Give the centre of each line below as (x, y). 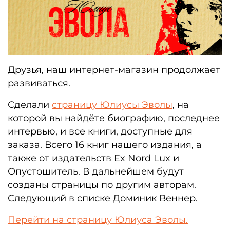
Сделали (30, 105)
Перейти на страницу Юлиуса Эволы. (98, 220)
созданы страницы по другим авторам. (102, 185)
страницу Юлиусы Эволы (112, 105)
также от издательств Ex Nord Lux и (93, 158)
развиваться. (39, 83)
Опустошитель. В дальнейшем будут (96, 171)
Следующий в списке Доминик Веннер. (103, 198)
